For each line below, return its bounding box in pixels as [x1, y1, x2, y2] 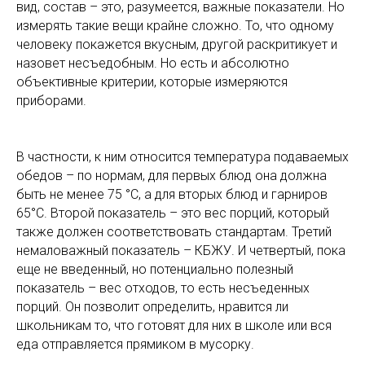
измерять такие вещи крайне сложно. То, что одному [16, 18, 334, 33]
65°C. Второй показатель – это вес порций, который [16, 205, 329, 221]
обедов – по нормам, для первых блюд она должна [16, 168, 327, 183]
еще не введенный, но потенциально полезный [16, 262, 293, 277]
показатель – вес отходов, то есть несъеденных [16, 280, 310, 296]
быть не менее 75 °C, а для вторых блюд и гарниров [16, 187, 328, 202]
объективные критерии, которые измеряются [16, 74, 288, 90]
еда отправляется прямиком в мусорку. [16, 336, 254, 352]
